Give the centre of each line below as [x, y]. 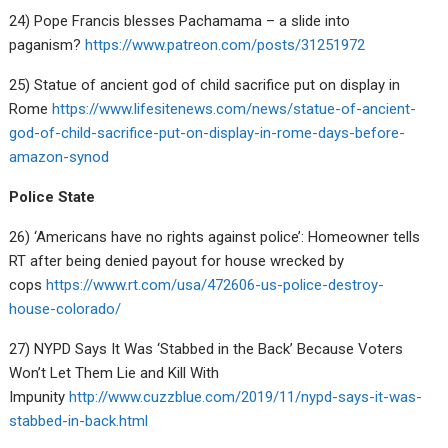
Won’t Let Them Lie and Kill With [114, 372]
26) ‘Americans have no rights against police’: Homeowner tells [215, 236]
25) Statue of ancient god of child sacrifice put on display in [205, 84]
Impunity [39, 396]
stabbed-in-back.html [79, 420]
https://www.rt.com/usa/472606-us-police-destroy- [215, 284]
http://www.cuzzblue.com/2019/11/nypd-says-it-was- [246, 396]
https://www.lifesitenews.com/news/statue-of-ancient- [234, 108]
